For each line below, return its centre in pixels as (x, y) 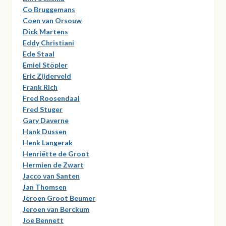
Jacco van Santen (51, 176)
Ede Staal (39, 53)
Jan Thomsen (45, 187)
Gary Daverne (46, 120)
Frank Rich (40, 87)
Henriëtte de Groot (56, 153)
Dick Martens (46, 31)
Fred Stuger (43, 109)
